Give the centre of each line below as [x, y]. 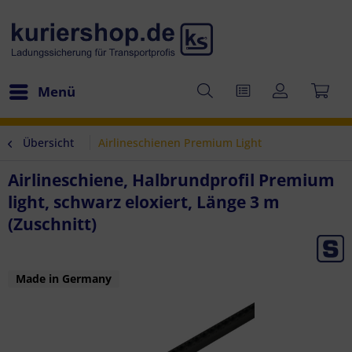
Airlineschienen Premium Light [180, 143]
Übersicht [48, 143]
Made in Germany [64, 279]
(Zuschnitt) [52, 224]
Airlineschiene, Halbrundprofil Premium [171, 180]
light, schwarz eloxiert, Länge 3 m [144, 202]
